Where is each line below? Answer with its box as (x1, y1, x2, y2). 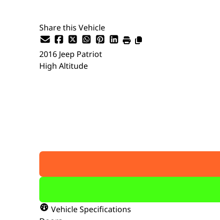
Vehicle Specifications (49, 204, 131, 215)
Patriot (77, 49, 102, 60)
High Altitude (39, 60, 88, 72)
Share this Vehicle (39, 22, 105, 33)
